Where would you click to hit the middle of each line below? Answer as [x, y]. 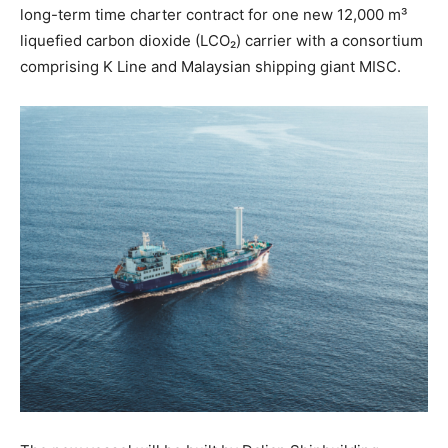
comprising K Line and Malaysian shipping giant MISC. [210, 67]
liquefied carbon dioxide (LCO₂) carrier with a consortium [221, 41]
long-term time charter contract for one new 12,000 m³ [213, 15]
